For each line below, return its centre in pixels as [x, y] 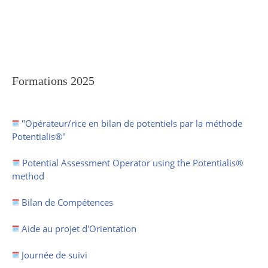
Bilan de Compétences [66, 202]
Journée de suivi [53, 255]
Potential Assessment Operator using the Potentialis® [133, 163]
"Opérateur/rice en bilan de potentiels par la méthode [131, 123]
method [28, 176]
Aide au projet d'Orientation [78, 229]
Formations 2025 [53, 81]
